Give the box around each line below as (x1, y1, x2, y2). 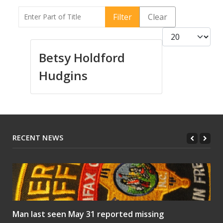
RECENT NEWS (12, 132, 64, 142)
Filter (113, 11, 132, 22)
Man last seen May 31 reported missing (12, 208, 164, 220)
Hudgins (39, 67, 88, 84)
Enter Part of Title (18, 6, 85, 17)
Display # (162, 27, 197, 38)
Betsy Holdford (39, 49, 125, 66)
